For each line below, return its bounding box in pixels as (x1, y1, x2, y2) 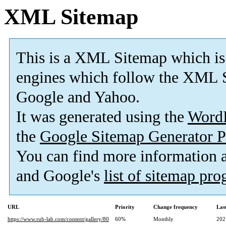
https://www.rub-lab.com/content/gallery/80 (8, 216, 109, 222)
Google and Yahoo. (16, 88, 140, 106)
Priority (115, 204, 135, 210)
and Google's (16, 167, 104, 185)
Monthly (153, 216, 174, 222)
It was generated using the (16, 108, 188, 126)
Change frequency (153, 204, 198, 210)
